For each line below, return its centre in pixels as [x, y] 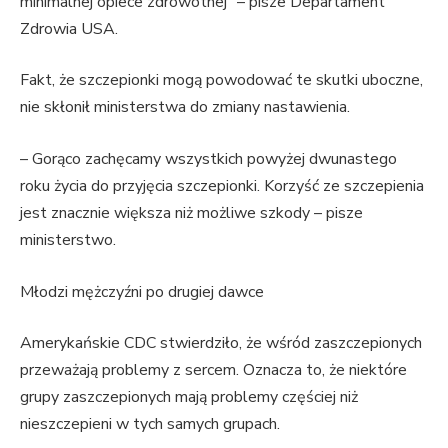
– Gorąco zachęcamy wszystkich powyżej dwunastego [208, 159]
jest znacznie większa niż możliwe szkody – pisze [191, 213]
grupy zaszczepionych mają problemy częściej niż [189, 397]
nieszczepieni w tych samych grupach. [150, 424]
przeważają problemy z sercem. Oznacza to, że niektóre [213, 370]
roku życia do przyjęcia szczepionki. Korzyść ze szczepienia [222, 186]
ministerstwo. [68, 240]
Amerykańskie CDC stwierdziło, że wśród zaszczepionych [221, 343]
